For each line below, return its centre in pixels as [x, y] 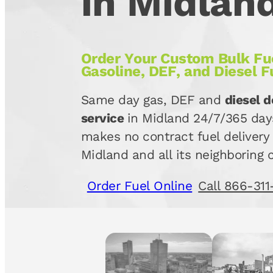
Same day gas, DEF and [153, 100]
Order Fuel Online [140, 186]
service [104, 119]
